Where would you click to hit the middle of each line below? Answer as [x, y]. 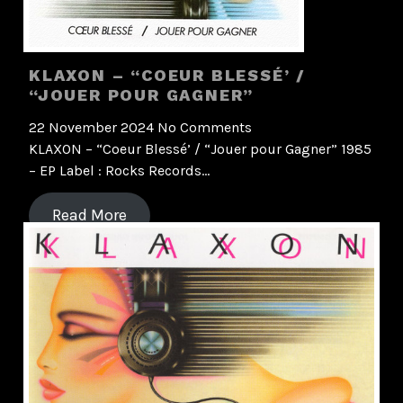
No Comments [205, 128]
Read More [89, 215]
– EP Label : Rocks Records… [119, 171]
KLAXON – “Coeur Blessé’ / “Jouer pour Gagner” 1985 [200, 149]
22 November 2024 [93, 128]
